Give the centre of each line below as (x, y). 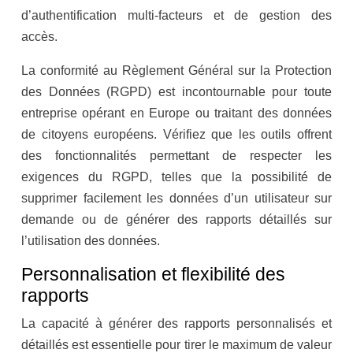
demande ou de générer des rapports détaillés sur (176, 220)
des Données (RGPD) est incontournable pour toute (176, 92)
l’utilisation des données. (91, 241)
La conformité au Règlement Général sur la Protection (176, 71)
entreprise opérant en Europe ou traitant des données (176, 113)
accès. (39, 37)
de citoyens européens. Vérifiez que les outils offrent (176, 135)
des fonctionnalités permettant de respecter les (176, 156)
